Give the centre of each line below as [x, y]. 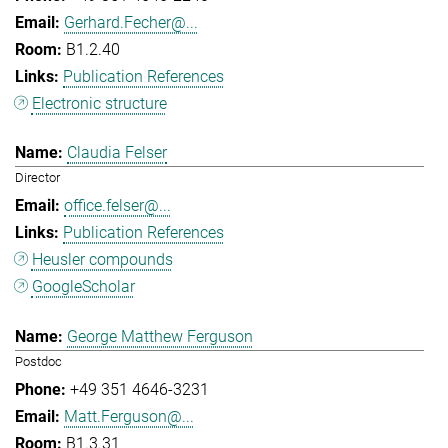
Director [37, 178]
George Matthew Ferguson [160, 336]
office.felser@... [117, 206]
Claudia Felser [117, 153]
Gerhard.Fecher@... [131, 22]
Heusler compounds [102, 260]
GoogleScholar [83, 287]
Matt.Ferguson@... [129, 416]
